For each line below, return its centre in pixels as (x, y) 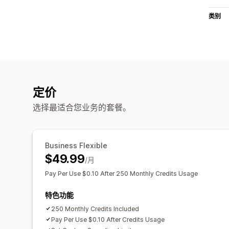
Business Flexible (76, 145)
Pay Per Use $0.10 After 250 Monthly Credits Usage (121, 173)
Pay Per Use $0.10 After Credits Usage (108, 219)
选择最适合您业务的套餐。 (82, 107)
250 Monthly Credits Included (95, 209)
